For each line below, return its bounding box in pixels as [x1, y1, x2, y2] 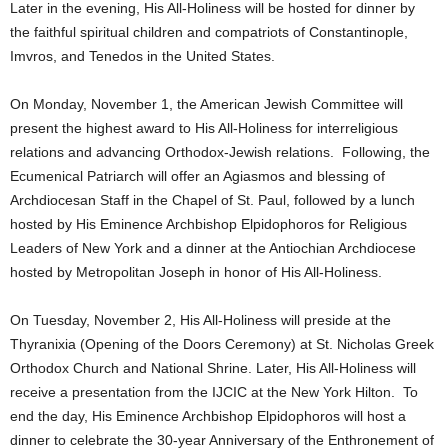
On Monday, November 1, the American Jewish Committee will [10, 95, 403, 112]
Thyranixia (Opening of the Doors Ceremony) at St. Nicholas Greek [10, 335, 434, 352]
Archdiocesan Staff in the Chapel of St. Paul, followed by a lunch [10, 191, 415, 208]
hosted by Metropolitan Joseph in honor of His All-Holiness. [10, 263, 382, 280]
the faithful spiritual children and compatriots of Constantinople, [10, 23, 408, 40]
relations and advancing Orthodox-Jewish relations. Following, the [10, 143, 430, 160]
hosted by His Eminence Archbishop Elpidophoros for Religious [10, 215, 407, 232]
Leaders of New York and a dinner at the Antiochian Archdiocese [10, 239, 416, 256]
